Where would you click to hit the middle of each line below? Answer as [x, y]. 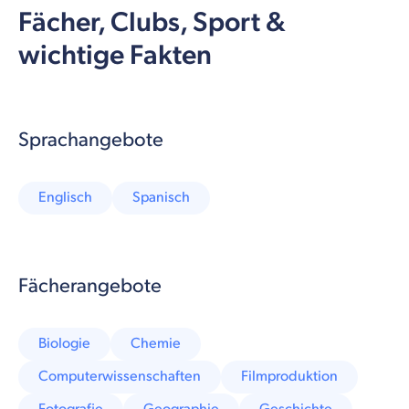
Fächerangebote [90, 286]
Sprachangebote [91, 140]
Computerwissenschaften [120, 376]
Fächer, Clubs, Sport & [152, 22]
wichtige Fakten [115, 55]
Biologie [64, 343]
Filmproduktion [289, 376]
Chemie [156, 343]
